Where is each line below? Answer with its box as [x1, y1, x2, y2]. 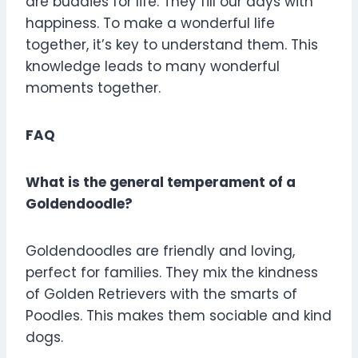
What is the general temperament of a [26, 173, 296, 193]
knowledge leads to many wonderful [26, 57, 280, 77]
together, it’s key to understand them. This [26, 35, 318, 55]
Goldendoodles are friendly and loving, [26, 241, 295, 261]
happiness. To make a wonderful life [26, 14, 275, 34]
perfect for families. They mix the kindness [26, 263, 318, 283]
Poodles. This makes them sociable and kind [26, 306, 332, 326]
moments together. [26, 78, 161, 98]
